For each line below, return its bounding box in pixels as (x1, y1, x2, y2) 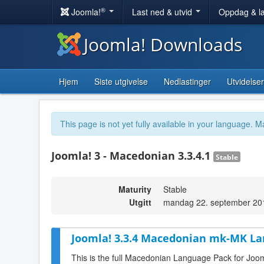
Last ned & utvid (132, 6, 194, 18)
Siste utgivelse (94, 75, 148, 87)
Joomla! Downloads (84, 32, 242, 57)
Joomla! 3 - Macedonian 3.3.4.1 (51, 148, 213, 163)
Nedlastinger (164, 75, 211, 87)
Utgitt (129, 196, 151, 208)
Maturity (118, 183, 151, 195)
